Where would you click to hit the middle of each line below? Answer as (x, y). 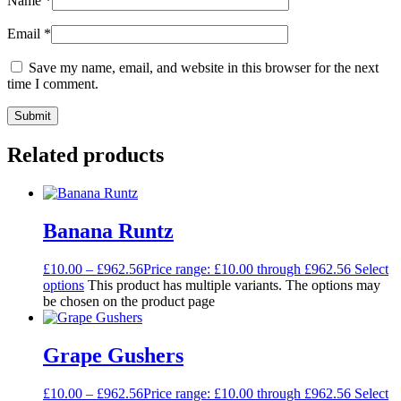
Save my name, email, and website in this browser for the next (204, 68)
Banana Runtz (108, 231)
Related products (85, 155)
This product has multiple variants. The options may (234, 285)
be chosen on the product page (129, 301)
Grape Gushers (113, 355)
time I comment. (53, 84)
